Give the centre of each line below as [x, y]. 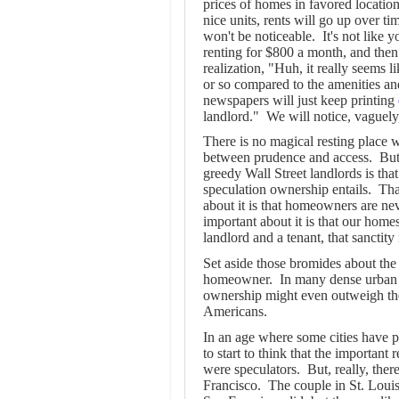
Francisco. [232, 385]
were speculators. [252, 369]
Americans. [235, 311]
